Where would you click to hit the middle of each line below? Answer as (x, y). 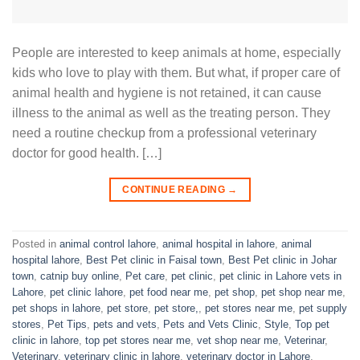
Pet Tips (67, 325)
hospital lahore (46, 260)
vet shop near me (237, 341)
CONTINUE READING (175, 189)
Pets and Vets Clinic (211, 325)
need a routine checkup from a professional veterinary (164, 133)
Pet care (145, 276)
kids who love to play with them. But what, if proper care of (176, 72)
